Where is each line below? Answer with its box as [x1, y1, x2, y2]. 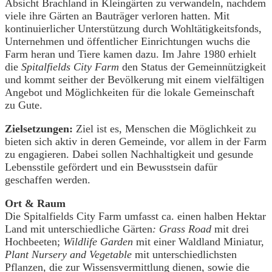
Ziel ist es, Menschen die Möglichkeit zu [76, 122, 256, 135]
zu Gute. [5, 98, 46, 111]
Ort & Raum [5, 197, 69, 209]
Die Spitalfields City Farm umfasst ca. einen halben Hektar [5, 209, 266, 222]
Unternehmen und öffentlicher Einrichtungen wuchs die [5, 35, 250, 47]
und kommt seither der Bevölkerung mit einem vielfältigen [5, 73, 264, 86]
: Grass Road [152, 222, 214, 235]
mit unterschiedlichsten [135, 248, 237, 260]
